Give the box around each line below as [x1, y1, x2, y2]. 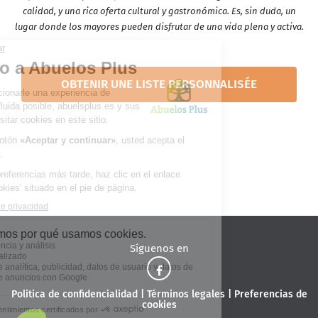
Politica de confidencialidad [11, 287, 138, 300]
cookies [141, 298, 177, 311]
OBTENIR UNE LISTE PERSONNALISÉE [61, 76, 257, 92]
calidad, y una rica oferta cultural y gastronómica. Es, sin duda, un [22, 5, 296, 16]
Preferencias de [234, 287, 307, 300]
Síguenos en [129, 241, 189, 255]
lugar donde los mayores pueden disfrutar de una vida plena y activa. [14, 21, 304, 32]
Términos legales [146, 287, 225, 300]
